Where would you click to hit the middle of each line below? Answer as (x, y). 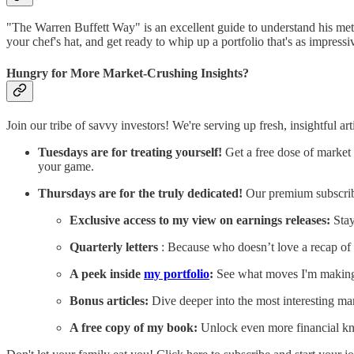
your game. (66, 166)
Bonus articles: (109, 300)
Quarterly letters (114, 247)
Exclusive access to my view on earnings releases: (200, 220)
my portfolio (177, 273)
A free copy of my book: (134, 327)
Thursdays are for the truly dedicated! (140, 193)
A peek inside (107, 273)
